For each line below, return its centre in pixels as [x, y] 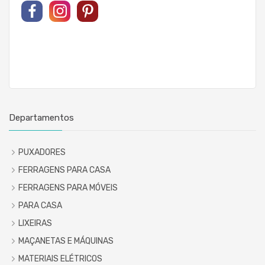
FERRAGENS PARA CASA [64, 170]
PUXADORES [42, 152]
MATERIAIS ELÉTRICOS [60, 258]
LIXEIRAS [35, 223]
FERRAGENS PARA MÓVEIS [68, 188]
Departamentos [41, 117]
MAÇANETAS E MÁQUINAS [66, 241]
